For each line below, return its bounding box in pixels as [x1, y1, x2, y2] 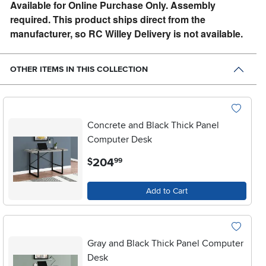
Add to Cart [146, 185, 188, 196]
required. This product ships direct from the [10, 12, 206, 26]
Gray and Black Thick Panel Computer [87, 237, 244, 249]
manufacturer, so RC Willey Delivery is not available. [10, 26, 243, 40]
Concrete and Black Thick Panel [87, 119, 220, 131]
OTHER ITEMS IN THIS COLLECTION [10, 64, 148, 74]
